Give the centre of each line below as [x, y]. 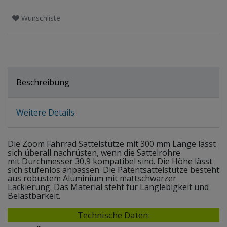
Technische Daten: [113, 215]
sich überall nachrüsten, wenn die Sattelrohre [94, 153]
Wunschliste [41, 18]
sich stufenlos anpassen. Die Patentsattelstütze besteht [113, 170]
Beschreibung [43, 82]
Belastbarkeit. [34, 196]
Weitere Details [45, 112]
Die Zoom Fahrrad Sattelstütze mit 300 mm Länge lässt [112, 144]
